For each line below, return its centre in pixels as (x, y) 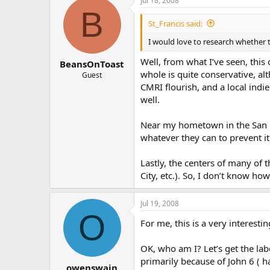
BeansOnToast (92, 64)
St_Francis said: (175, 23)
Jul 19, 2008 (160, 203)
